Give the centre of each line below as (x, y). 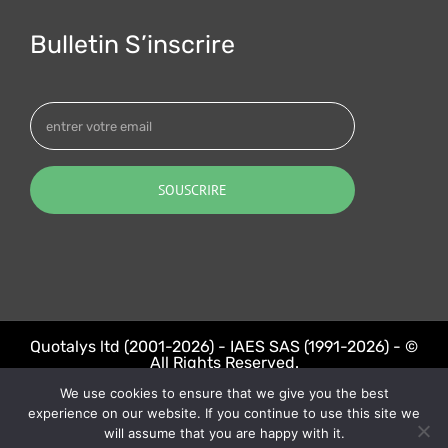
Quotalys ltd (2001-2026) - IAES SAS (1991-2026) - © (224, 347)
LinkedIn (238, 402)
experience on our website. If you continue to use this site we (224, 413)
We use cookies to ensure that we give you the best (224, 393)
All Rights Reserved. (224, 363)
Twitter (275, 402)
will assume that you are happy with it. (224, 433)
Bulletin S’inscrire (132, 45)
